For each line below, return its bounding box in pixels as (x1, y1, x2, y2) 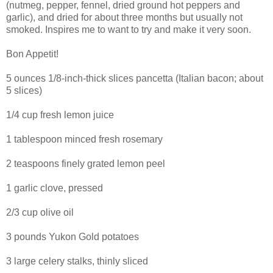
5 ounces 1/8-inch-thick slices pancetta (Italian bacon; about (6, 73, 263, 83)
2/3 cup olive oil (6, 207, 74, 218)
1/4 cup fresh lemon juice (6, 109, 114, 120)
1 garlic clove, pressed (6, 182, 103, 193)
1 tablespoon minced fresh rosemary (6, 133, 163, 144)
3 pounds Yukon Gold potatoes (6, 231, 139, 242)
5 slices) (6, 85, 42, 96)
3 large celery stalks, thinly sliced (6, 255, 148, 266)
